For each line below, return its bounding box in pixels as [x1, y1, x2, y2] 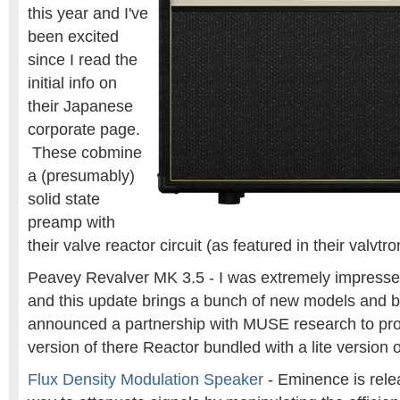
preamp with [28, 213, 115, 231]
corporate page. [28, 121, 140, 138]
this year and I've [28, 4, 148, 22]
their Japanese [28, 97, 133, 115]
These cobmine [28, 144, 142, 162]
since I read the [28, 51, 137, 69]
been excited [28, 28, 119, 46]
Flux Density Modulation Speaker [28, 371, 263, 388]
